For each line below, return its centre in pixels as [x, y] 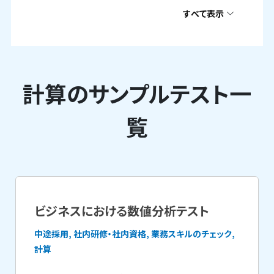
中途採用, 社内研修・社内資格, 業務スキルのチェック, [135, 234]
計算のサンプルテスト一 [137, 93]
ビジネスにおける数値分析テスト [122, 211]
